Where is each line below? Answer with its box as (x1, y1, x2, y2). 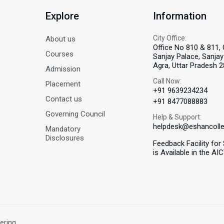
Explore (45, 9, 79, 22)
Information (153, 9, 206, 22)
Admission (45, 64, 80, 73)
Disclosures (45, 133, 84, 142)
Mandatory (45, 124, 80, 133)
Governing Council (45, 109, 105, 118)
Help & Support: (153, 112, 201, 121)
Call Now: (153, 76, 181, 85)
